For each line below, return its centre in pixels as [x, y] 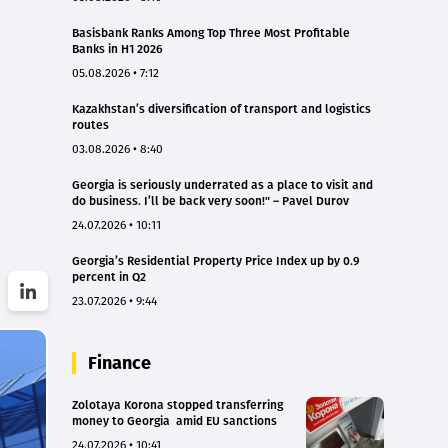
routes [90, 124]
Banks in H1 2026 [117, 48]
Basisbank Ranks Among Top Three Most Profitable [211, 32]
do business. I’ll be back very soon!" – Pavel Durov [210, 200]
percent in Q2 [109, 276]
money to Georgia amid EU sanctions [174, 420]
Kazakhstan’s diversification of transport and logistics [221, 108]
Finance [119, 362]
